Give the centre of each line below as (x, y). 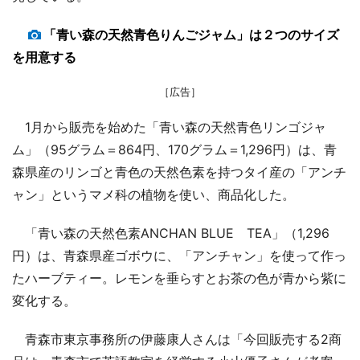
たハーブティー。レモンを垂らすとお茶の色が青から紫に (179, 278)
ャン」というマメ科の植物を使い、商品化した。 (153, 194)
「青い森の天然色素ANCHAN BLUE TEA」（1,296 (171, 233)
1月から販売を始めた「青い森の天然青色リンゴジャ (169, 127)
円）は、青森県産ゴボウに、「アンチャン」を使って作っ (179, 255)
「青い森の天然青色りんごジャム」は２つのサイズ (191, 34)
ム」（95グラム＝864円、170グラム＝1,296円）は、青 (174, 149)
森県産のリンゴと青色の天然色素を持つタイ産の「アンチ (179, 172)
